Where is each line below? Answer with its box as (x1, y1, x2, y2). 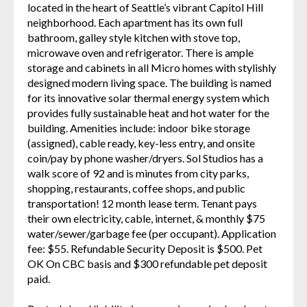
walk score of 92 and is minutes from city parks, (27, 166, 249, 180)
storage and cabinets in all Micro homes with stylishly (27, 60, 276, 74)
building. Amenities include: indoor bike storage (27, 121, 250, 134)
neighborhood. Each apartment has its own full (27, 15, 243, 29)
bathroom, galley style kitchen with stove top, (27, 30, 240, 44)
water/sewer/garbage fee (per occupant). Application (27, 226, 276, 240)
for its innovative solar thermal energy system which (27, 90, 269, 104)
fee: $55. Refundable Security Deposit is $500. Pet (27, 241, 262, 255)
